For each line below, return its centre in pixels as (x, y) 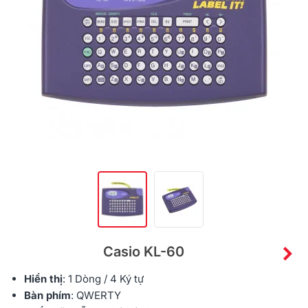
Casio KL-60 (144, 252)
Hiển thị (43, 279)
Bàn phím (47, 296)
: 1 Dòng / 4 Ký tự (103, 279)
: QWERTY (96, 296)
